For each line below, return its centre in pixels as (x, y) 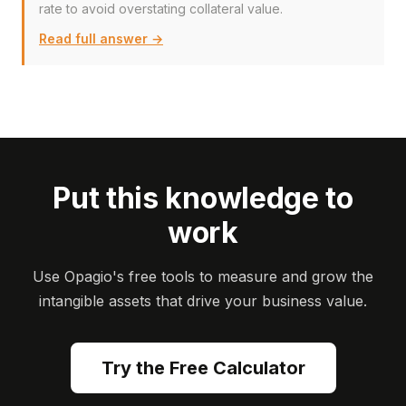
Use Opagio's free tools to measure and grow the (203, 276)
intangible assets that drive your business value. (203, 301)
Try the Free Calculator (203, 368)
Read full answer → (101, 39)
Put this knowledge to (203, 198)
